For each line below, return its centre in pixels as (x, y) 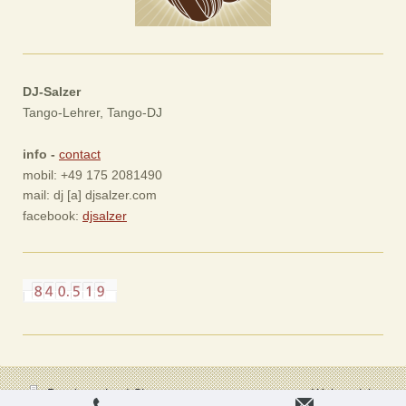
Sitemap (157, 393)
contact (80, 155)
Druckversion (85, 393)
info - (41, 155)
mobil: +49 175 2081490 (92, 174)
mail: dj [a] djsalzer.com (90, 195)
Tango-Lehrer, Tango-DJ (92, 112)
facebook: (53, 215)
